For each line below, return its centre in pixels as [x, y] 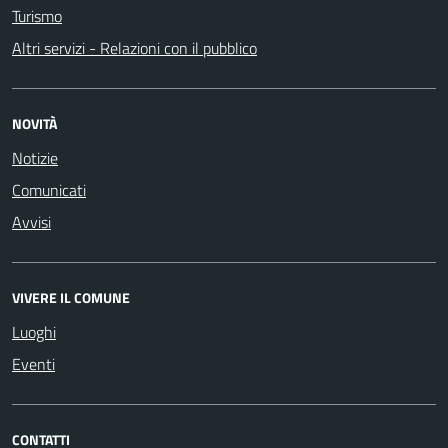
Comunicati [49, 189]
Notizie [35, 157]
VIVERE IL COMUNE [71, 297]
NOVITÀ [34, 123]
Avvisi [31, 221]
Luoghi [34, 331]
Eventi [33, 363]
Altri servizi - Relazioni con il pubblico [134, 47]
